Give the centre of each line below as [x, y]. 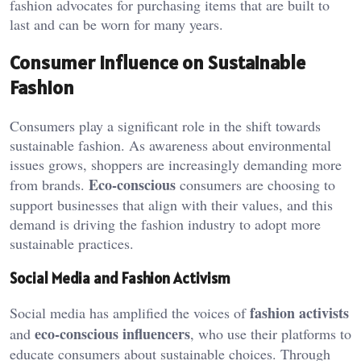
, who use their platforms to [271, 334]
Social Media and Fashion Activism [120, 278]
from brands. [49, 184]
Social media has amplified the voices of [130, 313]
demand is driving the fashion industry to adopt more [165, 224]
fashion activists [299, 313]
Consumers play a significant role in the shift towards [165, 125]
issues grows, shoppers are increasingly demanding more [176, 164]
